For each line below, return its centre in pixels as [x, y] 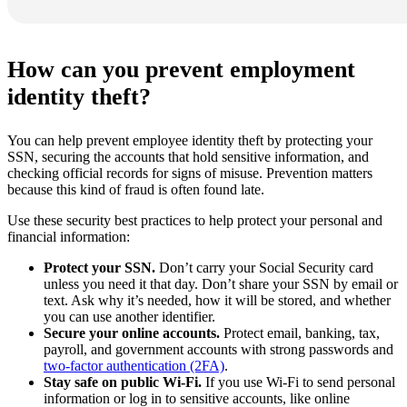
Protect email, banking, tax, [302, 333]
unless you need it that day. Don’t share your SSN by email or [221, 283]
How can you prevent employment [181, 69]
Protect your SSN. [101, 267]
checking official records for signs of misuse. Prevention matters [190, 173]
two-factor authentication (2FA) [134, 365]
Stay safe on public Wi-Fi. [124, 382]
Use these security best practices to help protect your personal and [195, 220]
